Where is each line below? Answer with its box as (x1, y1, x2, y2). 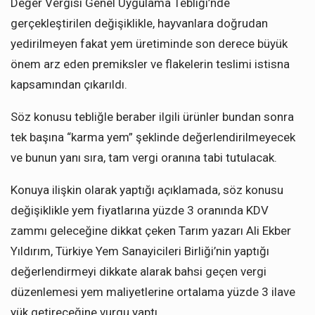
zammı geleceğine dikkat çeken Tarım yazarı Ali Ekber (11, 223, 291, 238)
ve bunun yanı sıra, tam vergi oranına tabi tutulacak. (11, 150, 277, 165)
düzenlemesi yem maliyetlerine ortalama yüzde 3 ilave (11, 284, 295, 299)
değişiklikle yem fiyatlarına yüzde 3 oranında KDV (11, 202, 269, 217)
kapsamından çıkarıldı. (11, 77, 127, 91)
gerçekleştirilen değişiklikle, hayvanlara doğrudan (11, 15, 268, 30)
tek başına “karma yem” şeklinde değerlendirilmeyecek (11, 129, 295, 144)
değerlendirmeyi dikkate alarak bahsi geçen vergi (11, 264, 266, 278)
